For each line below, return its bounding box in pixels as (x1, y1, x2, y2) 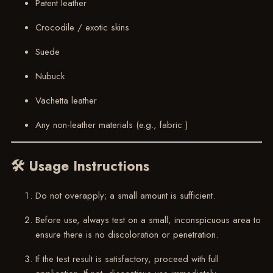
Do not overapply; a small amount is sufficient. (35, 188, 215, 202)
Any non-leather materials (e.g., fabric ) (35, 118, 188, 132)
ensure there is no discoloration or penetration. (35, 227, 218, 241)
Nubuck (35, 69, 65, 83)
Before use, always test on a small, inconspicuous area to (35, 213, 261, 227)
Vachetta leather (35, 94, 97, 108)
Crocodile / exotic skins (35, 21, 129, 35)
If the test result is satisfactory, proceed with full (35, 252, 219, 266)
